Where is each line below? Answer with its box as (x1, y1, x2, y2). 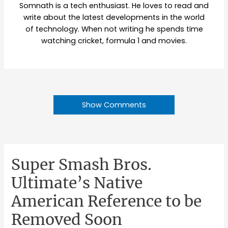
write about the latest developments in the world (23, 12, 205, 22)
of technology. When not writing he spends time (25, 23, 203, 34)
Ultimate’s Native (11, 173, 143, 192)
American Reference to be (11, 191, 202, 211)
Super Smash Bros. (11, 154, 152, 174)
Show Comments (82, 99, 146, 110)
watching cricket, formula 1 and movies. (41, 35, 187, 46)
